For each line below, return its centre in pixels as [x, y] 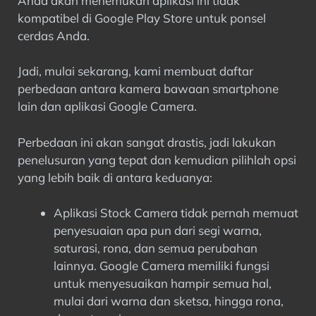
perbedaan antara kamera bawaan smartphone [148, 89]
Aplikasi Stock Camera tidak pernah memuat [176, 213]
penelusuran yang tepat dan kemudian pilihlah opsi [157, 159]
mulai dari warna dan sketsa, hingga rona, [169, 301]
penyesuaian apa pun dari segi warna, [158, 230]
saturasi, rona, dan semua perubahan [156, 248]
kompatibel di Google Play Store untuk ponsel [142, 18]
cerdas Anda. [54, 35]
